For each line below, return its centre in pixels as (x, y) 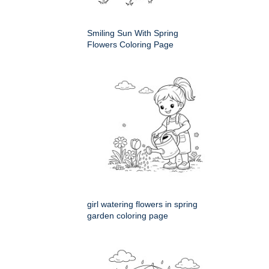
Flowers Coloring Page (130, 45)
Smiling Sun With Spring (133, 33)
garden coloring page (128, 216)
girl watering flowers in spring (142, 204)
